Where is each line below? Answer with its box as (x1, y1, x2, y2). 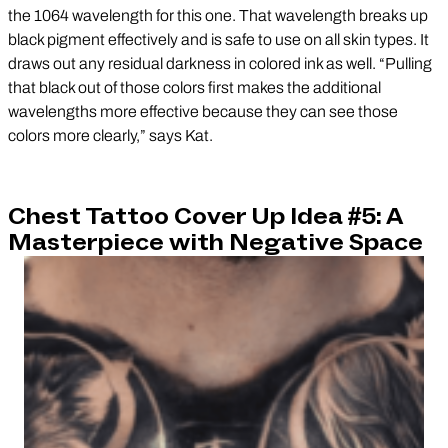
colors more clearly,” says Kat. (8, 126, 213, 144)
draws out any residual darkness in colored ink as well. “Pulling (8, 54, 432, 72)
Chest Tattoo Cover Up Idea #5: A (8, 200, 402, 232)
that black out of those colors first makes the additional (8, 78, 381, 96)
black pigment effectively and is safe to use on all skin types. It (8, 30, 429, 48)
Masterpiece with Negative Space (8, 226, 423, 258)
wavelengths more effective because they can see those (8, 102, 398, 120)
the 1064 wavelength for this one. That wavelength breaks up (8, 6, 428, 24)
